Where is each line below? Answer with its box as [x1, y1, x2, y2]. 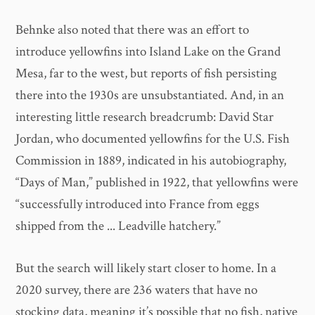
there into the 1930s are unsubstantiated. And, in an [15, 86, 285, 105]
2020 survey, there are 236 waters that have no [15, 281, 258, 299]
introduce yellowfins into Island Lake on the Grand [15, 43, 281, 61]
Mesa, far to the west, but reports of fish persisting [15, 65, 278, 83]
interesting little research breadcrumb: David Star [15, 108, 274, 127]
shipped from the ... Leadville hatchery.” [15, 217, 221, 236]
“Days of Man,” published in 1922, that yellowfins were [15, 174, 299, 192]
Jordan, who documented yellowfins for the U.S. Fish [15, 130, 290, 148]
